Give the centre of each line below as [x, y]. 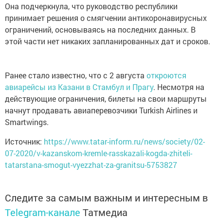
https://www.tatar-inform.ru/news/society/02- [124, 141]
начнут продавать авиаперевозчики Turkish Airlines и [101, 110]
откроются [166, 75]
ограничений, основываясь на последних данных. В [100, 29]
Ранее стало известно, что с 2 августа [76, 75]
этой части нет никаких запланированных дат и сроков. [108, 41]
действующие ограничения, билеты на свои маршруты [106, 99]
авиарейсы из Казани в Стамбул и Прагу [79, 87]
